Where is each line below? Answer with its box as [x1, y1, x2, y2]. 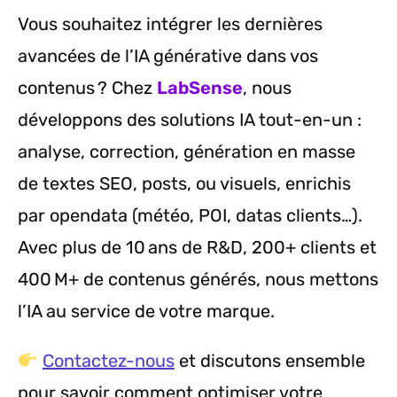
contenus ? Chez [18, 77, 157, 99]
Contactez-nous [42, 350, 175, 372]
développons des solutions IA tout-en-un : [18, 109, 362, 131]
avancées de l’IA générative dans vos [18, 45, 318, 67]
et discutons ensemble [174, 350, 365, 372]
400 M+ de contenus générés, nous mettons [18, 269, 378, 291]
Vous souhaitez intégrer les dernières [18, 13, 323, 35]
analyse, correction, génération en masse [18, 141, 355, 163]
